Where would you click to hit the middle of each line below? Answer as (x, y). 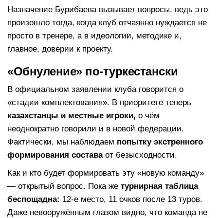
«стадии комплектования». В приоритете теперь (99, 102)
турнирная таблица (159, 186)
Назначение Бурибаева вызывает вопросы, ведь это (108, 9)
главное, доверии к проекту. (60, 49)
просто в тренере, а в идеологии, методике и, (94, 36)
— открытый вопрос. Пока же (64, 186)
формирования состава (55, 155)
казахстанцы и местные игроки (70, 115)
